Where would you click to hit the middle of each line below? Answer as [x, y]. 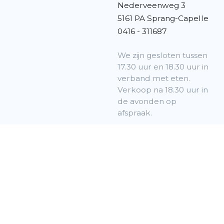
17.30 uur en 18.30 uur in [163, 66]
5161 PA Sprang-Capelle [163, 18]
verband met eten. [154, 78]
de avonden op [147, 101]
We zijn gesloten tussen [163, 55]
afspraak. [135, 112]
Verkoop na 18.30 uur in [163, 89]
